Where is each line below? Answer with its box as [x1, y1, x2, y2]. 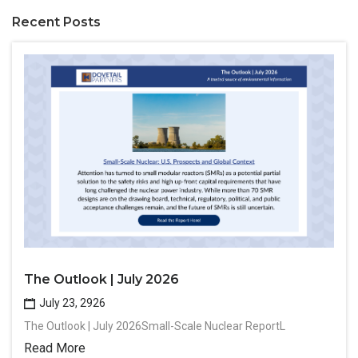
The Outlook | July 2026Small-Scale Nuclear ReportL [24, 320, 285, 333]
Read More [24, 340, 86, 356]
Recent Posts [12, 14, 101, 30]
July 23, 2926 [37, 296, 105, 310]
